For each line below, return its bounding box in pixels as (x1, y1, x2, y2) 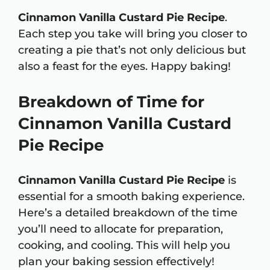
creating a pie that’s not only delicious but (18, 43, 246, 57)
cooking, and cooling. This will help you (18, 239, 230, 253)
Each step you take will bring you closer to (18, 27, 247, 41)
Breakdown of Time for (18, 92, 204, 112)
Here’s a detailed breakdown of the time (18, 206, 237, 220)
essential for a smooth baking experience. (18, 190, 245, 204)
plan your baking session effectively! (18, 255, 215, 269)
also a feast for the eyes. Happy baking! (18, 60, 231, 74)
